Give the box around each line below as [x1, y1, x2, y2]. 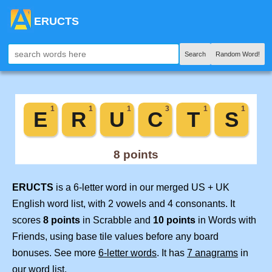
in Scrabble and [80, 215, 153, 226]
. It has [157, 248, 187, 259]
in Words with [195, 215, 256, 226]
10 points [153, 215, 195, 226]
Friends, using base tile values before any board [12, 231, 219, 242]
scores [12, 215, 43, 226]
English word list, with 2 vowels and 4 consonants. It [12, 199, 235, 209]
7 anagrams [187, 248, 238, 259]
